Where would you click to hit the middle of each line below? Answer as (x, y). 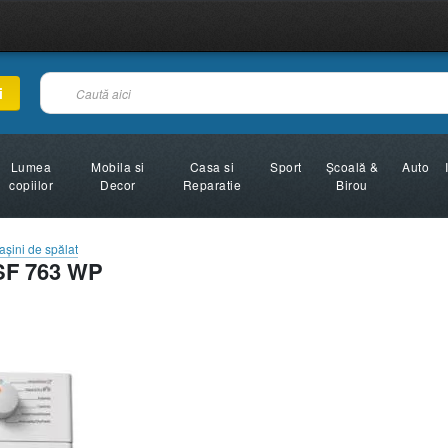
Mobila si (118, 166)
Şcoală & (352, 166)
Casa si (212, 166)
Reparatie (212, 184)
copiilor (31, 184)
